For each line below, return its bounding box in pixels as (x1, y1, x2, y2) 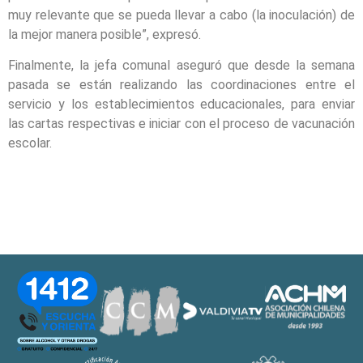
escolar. (8, 135, 52, 152)
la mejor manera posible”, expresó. (8, 27, 201, 43)
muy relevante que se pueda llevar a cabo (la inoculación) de (8, 7, 355, 23)
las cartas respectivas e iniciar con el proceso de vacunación (8, 116, 355, 132)
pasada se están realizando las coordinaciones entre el (8, 77, 355, 93)
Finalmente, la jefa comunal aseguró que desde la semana (8, 58, 355, 74)
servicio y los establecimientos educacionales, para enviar (8, 96, 355, 113)
